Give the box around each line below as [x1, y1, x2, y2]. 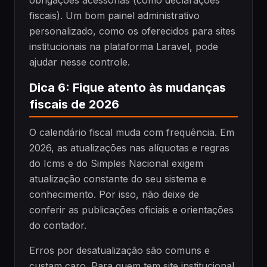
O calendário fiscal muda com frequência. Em [29, 126, 234, 139]
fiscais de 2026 [29, 97, 119, 111]
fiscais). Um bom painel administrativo [29, 9, 200, 21]
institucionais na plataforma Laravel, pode [29, 40, 218, 52]
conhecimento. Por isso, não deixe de [29, 188, 199, 201]
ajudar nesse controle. [29, 55, 130, 68]
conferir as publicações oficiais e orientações [29, 204, 234, 216]
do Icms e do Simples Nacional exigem [29, 157, 203, 170]
